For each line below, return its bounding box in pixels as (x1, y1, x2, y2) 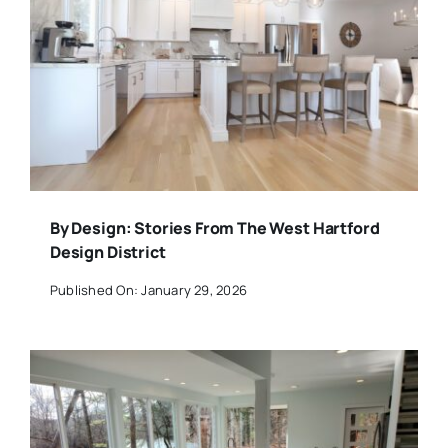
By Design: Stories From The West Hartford (49, 217, 380, 240)
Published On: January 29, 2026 (49, 280, 248, 299)
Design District (49, 241, 166, 264)
